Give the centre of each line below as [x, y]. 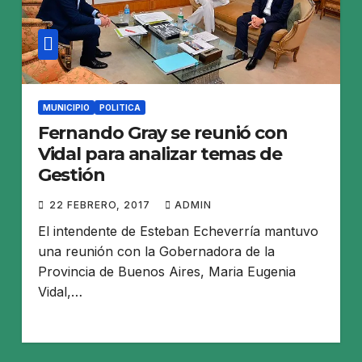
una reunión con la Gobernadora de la [156, 251]
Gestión [71, 175]
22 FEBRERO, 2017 [101, 204]
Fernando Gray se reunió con [162, 133]
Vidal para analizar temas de [160, 154]
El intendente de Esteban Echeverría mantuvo [178, 231]
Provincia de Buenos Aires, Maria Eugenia [166, 271]
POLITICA [120, 107]
